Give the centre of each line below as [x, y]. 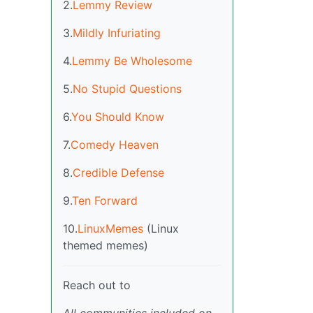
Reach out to [97, 285]
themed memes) [105, 245]
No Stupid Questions [127, 88]
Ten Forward [105, 200]
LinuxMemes [110, 228]
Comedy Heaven [115, 144]
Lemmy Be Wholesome [132, 60]
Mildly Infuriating [117, 32]
